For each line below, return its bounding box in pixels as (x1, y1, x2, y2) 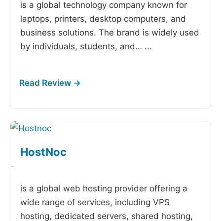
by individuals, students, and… (20, 41, 145, 51)
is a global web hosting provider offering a (20, 184, 187, 193)
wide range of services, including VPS (20, 197, 170, 207)
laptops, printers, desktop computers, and (20, 14, 186, 24)
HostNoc (20, 146, 67, 158)
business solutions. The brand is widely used (20, 28, 199, 37)
